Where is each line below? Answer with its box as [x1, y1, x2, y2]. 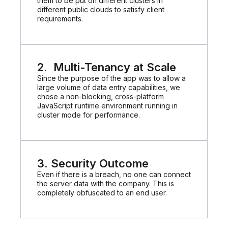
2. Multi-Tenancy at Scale [37, 61, 176, 74]
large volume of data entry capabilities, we [37, 83, 180, 92]
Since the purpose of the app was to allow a [37, 74, 186, 83]
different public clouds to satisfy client [37, 5, 164, 14]
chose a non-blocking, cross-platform [37, 92, 164, 101]
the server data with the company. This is [37, 179, 174, 188]
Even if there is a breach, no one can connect [37, 170, 191, 179]
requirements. [37, 14, 83, 23]
